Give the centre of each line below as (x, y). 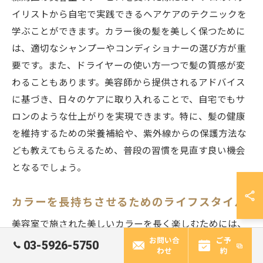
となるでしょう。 (49, 168)
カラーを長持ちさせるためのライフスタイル (129, 203)
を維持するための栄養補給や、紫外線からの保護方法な (129, 134)
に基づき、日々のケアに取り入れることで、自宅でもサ (129, 100)
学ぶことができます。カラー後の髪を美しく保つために (129, 32)
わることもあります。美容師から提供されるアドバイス (129, 83)
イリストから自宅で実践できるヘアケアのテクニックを (129, 15)
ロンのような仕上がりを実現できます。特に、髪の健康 (129, 117)
